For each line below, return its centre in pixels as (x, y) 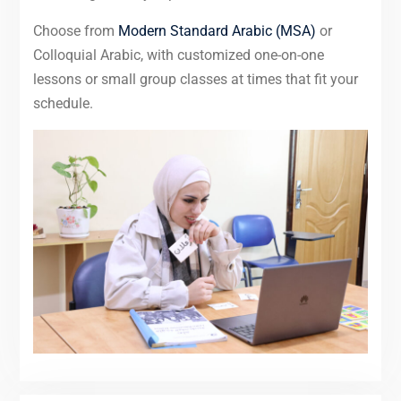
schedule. (63, 103)
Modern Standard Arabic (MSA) (217, 30)
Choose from (75, 30)
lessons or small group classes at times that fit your (195, 79)
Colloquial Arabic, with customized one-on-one (178, 55)
